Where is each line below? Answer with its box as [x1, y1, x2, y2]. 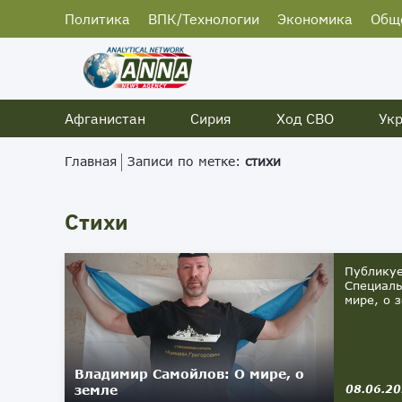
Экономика [277, 10, 353, 28]
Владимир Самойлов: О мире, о [74, 366, 304, 381]
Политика [65, 10, 130, 28]
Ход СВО [276, 109, 334, 127]
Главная [65, 153, 117, 169]
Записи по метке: [127, 153, 245, 169]
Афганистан [65, 109, 145, 127]
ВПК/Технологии [148, 10, 259, 28]
